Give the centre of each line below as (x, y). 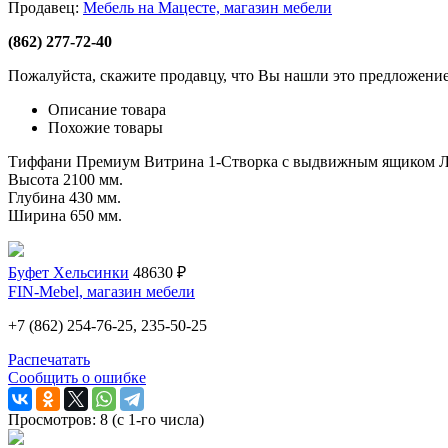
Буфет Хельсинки (68, 272)
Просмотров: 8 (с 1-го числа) (106, 419)
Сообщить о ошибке (77, 377)
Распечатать (49, 359)
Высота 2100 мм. (65, 179)
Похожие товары (105, 127)
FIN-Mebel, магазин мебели (101, 291)
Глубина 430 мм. (64, 197)
